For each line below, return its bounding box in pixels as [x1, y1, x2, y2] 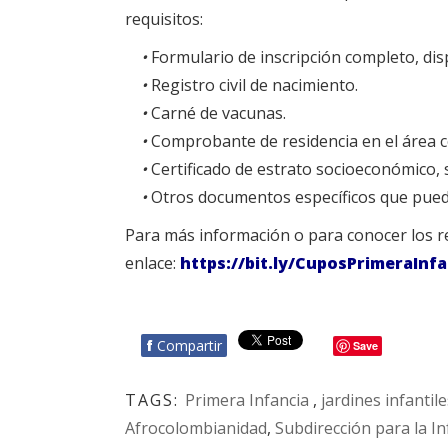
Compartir [157, 336, 222, 355]
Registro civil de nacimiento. [151, 74, 358, 96]
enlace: [125, 252, 180, 274]
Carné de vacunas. [151, 102, 286, 124]
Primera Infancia [185, 389, 313, 411]
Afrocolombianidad [125, 417, 267, 439]
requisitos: [125, 8, 203, 30]
